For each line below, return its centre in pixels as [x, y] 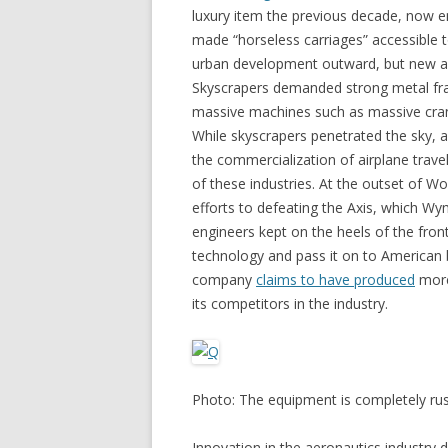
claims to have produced [335, 279]
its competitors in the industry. [290, 303]
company [224, 279]
